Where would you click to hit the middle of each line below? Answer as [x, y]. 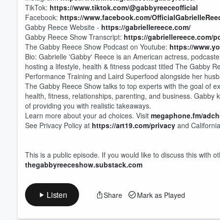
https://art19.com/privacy [134, 125]
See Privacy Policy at [58, 125]
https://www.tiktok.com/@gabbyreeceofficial [123, 7]
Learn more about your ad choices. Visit [88, 115]
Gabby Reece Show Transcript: [73, 37]
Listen [57, 195]
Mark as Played [161, 195]
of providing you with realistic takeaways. [88, 106]
